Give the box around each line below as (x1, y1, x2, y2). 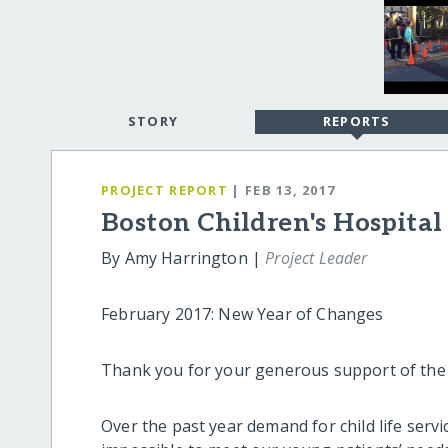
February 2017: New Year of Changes (101, 303, 384, 326)
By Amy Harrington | (101, 247, 266, 270)
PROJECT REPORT (101, 180, 228, 199)
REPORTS (322, 112, 391, 131)
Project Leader (265, 247, 368, 270)
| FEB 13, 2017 (231, 180, 336, 199)
